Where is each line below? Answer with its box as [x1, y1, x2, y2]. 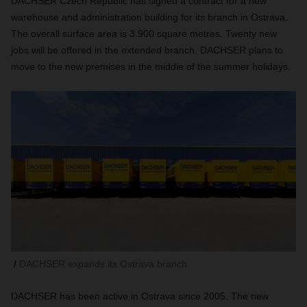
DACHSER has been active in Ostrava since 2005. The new [11, 291, 269, 302]
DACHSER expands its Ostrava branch [19, 258, 187, 269]
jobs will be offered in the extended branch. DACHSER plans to [11, 45, 283, 56]
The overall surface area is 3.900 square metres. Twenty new [11, 28, 277, 39]
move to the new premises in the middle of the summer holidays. [11, 61, 291, 72]
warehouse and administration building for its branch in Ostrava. [11, 12, 288, 23]
